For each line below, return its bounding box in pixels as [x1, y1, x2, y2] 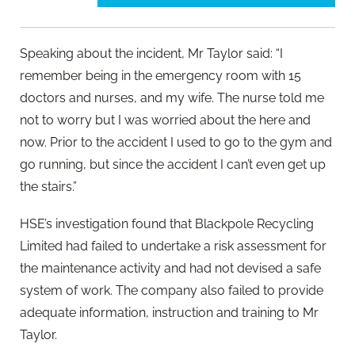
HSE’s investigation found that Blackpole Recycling [20, 216, 314, 231]
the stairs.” [20, 178, 77, 194]
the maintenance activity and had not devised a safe [20, 260, 321, 276]
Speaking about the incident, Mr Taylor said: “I [20, 45, 283, 61]
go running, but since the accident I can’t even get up [20, 156, 326, 172]
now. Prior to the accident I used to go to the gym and [20, 134, 332, 150]
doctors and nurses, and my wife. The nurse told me [20, 90, 324, 105]
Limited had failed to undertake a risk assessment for [20, 238, 326, 254]
